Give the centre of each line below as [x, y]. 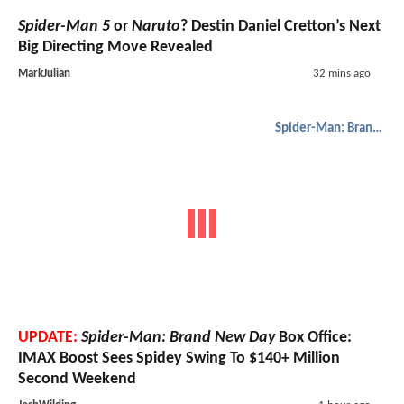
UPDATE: [48, 338]
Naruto [156, 26]
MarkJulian [44, 73]
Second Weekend [77, 380]
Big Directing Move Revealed [115, 47]
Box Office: [313, 338]
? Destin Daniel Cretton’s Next [280, 26]
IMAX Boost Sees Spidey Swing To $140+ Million [179, 359]
